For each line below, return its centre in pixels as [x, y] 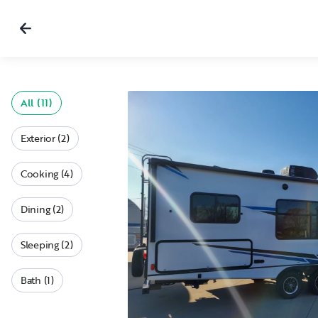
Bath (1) [37, 280]
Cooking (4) [47, 174]
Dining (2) [43, 209]
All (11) [37, 103]
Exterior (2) [45, 138]
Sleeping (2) [47, 245]
